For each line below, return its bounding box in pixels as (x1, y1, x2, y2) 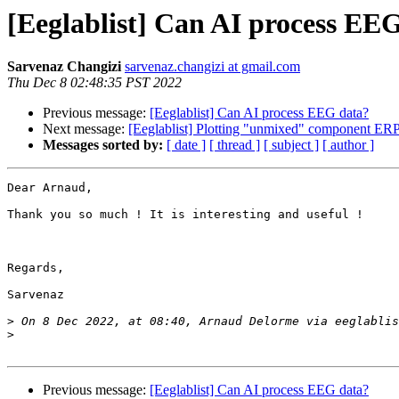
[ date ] (167, 137, 206, 153)
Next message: (43, 121, 128, 137)
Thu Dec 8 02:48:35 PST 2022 (7, 75, 182, 91)
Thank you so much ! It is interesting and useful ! (7, 208, 363, 222)
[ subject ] (264, 137, 319, 153)
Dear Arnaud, (7, 181, 93, 195)
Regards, (7, 261, 64, 275)
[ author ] (322, 137, 374, 153)
